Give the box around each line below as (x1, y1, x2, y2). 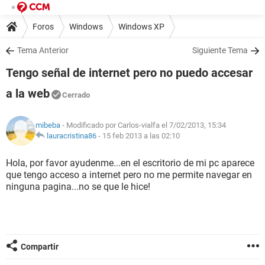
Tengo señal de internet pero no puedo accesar (6, 66, 253, 80)
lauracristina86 (47, 131, 96, 140)
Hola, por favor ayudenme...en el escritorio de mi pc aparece (6, 157, 254, 169)
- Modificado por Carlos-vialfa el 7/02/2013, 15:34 (60, 121, 226, 130)
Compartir (21, 242, 59, 251)
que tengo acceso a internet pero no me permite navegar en (6, 169, 252, 180)
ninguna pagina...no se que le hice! (6, 181, 150, 192)
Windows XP (118, 21, 164, 31)
